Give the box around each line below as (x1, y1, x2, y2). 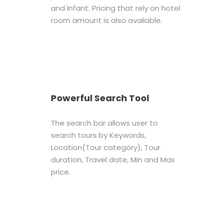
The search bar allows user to (50, 117, 158, 128)
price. (50, 166, 70, 177)
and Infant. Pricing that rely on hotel (50, 2, 180, 13)
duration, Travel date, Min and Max (50, 154, 175, 165)
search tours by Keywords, (50, 130, 146, 140)
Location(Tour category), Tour (50, 142, 160, 153)
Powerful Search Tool (50, 91, 149, 104)
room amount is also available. (50, 15, 162, 25)
